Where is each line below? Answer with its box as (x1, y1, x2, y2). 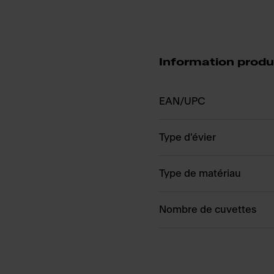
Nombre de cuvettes (159, 204, 256, 215)
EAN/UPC (159, 96, 206, 106)
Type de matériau (159, 168, 241, 179)
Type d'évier (159, 132, 216, 143)
